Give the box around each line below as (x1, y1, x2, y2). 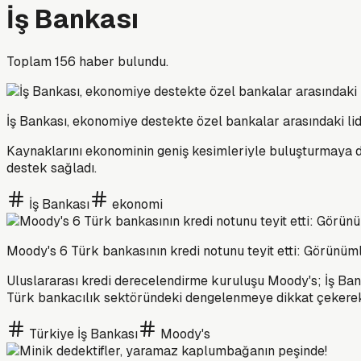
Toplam (6, 52, 55, 70)
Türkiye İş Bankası (29, 325, 138, 342)
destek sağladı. (6, 159, 97, 176)
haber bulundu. (76, 52, 168, 70)
